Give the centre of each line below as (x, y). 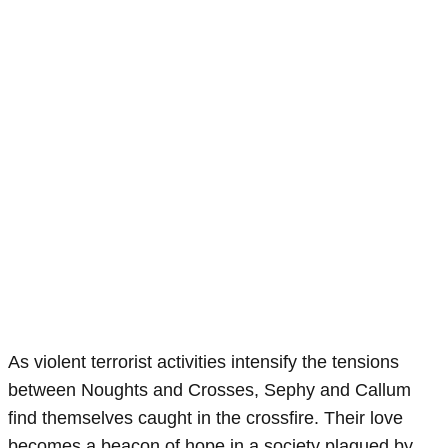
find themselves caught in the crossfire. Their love (205, 418)
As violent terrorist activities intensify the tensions (203, 362)
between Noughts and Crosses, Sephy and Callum (209, 390)
